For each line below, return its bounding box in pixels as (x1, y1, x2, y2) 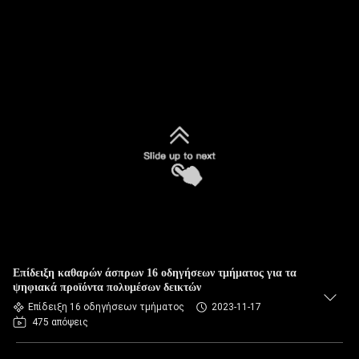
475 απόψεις (32, 317, 88, 328)
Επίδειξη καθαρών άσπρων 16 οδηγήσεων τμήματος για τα (13, 267, 296, 279)
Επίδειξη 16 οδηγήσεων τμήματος (28, 301, 184, 313)
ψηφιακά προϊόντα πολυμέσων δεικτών (13, 281, 201, 293)
